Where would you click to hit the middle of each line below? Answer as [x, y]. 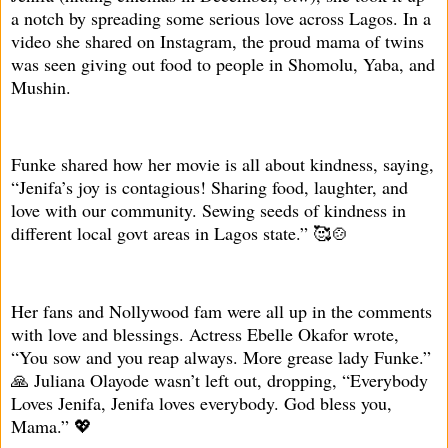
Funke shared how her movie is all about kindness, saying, [222, 164]
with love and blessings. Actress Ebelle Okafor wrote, [205, 333]
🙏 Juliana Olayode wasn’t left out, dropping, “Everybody [219, 379]
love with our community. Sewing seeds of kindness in [208, 210]
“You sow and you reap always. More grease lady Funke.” [221, 356]
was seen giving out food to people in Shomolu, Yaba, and [223, 63]
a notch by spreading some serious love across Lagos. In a [221, 17]
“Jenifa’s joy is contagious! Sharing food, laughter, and [209, 187]
